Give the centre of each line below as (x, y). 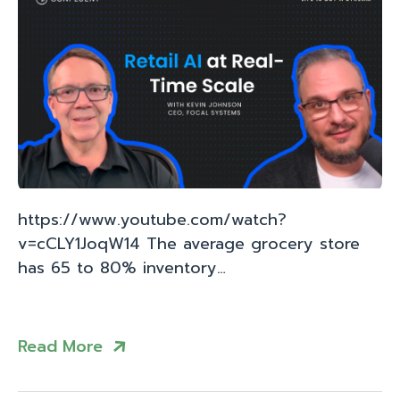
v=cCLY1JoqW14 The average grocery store (189, 244)
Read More (60, 346)
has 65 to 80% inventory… (122, 268)
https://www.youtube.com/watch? (152, 220)
